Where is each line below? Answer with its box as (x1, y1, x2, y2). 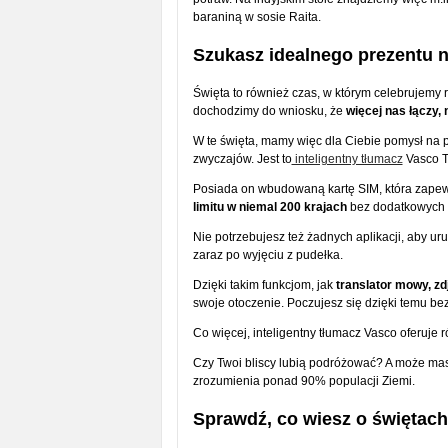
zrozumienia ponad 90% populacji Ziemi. (192, 373, 418, 388)
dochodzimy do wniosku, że (192, 103, 346, 118)
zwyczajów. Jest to (192, 151, 292, 166)
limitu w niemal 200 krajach (192, 199, 347, 214)
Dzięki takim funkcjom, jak (192, 277, 336, 292)
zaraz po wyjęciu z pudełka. (192, 247, 346, 262)
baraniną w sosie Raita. (192, 9, 324, 24)
